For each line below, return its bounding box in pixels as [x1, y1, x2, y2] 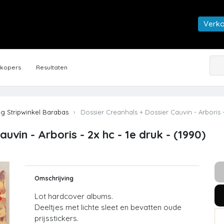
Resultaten [36, 63, 67, 71]
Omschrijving [34, 174, 73, 182]
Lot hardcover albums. [34, 191, 113, 201]
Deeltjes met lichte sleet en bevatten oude [34, 202, 181, 212]
